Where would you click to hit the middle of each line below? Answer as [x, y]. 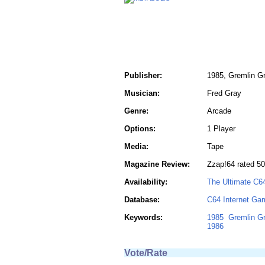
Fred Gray [224, 93]
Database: [142, 200]
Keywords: [143, 217]
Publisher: [143, 75]
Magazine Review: [157, 164]
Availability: [146, 182]
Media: [136, 146]
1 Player [221, 129]
